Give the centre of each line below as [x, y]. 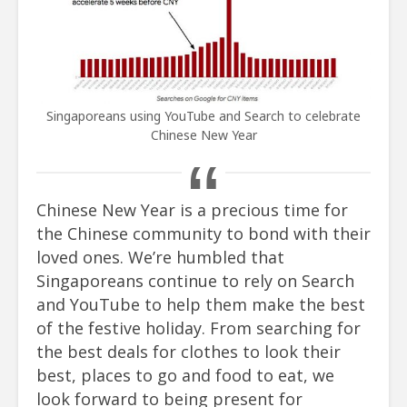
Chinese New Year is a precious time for [192, 210]
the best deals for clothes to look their [189, 352]
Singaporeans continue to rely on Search [195, 281]
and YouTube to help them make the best [201, 305]
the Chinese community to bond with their [203, 234]
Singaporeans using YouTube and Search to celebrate [203, 116]
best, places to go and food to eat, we [185, 376]
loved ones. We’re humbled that [160, 258]
